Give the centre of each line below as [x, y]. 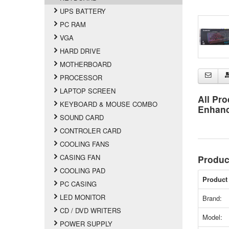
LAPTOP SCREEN [88, 90]
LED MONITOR [83, 197]
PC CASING [78, 184]
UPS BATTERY [83, 11]
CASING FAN [80, 157]
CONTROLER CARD [91, 130]
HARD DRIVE [81, 51]
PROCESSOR [81, 77]
